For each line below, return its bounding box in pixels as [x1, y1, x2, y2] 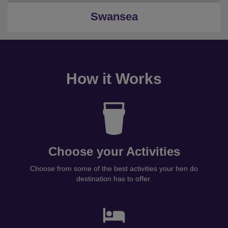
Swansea [90, 10, 138, 23]
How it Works [66, 70, 162, 87]
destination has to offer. [76, 175, 152, 183]
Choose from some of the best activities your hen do [30, 164, 198, 173]
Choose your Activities [48, 145, 180, 158]
